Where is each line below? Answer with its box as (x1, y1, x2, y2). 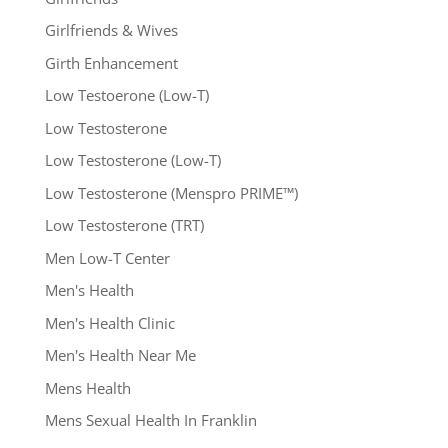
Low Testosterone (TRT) (44, 215, 204, 236)
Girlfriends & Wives (44, 20, 178, 41)
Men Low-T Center (44, 247, 170, 268)
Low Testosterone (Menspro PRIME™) (44, 182, 298, 203)
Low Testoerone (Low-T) (44, 85, 209, 106)
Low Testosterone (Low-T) (44, 150, 221, 171)
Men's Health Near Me (44, 345, 196, 366)
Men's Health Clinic (44, 312, 175, 333)
